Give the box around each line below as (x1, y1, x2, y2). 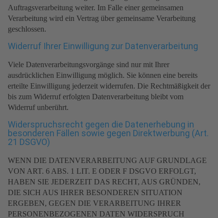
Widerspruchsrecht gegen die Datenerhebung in (8, 119, 194, 130)
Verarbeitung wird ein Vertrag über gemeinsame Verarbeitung (8, 14, 196, 23)
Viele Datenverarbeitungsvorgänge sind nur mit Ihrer (8, 60, 169, 69)
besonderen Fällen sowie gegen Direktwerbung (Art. (8, 128, 209, 139)
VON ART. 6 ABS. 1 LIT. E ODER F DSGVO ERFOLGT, (8, 167, 196, 176)
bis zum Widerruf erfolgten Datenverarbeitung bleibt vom (8, 92, 183, 101)
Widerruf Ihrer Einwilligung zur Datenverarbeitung (8, 41, 198, 52)
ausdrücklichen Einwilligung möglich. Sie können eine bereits (8, 71, 198, 80)
